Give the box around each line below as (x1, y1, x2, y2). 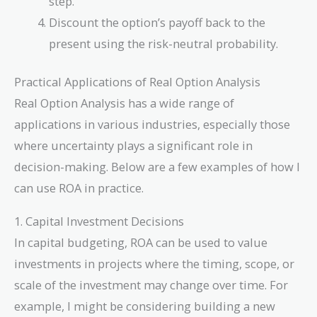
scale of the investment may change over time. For (14, 276, 288, 293)
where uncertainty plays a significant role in (14, 137, 253, 154)
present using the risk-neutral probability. (49, 35, 279, 52)
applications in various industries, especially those (14, 116, 290, 133)
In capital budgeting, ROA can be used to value (14, 234, 267, 250)
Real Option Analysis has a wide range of (14, 95, 234, 112)
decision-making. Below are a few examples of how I (14, 158, 300, 175)
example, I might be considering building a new (14, 297, 275, 314)
